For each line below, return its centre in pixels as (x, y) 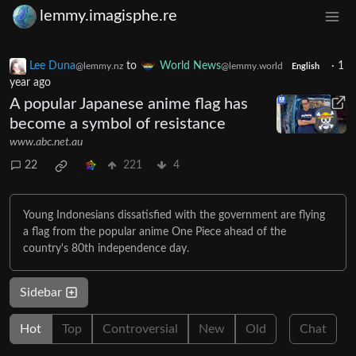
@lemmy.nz (99, 66)
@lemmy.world (252, 66)
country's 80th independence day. (106, 248)
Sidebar (43, 292)
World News (190, 66)
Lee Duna (52, 66)
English (305, 66)
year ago (30, 82)
